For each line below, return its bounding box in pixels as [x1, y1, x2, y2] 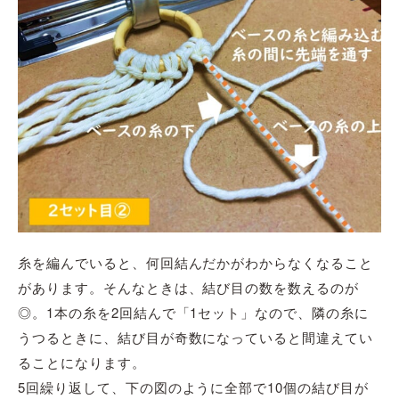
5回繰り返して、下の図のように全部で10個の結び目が [18, 378, 369, 397]
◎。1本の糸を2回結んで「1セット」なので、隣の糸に [18, 303, 369, 322]
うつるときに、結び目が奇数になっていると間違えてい [18, 328, 374, 347]
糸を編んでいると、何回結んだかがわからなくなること [18, 253, 374, 273]
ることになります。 [18, 353, 146, 372]
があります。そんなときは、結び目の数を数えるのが [18, 278, 360, 297]
